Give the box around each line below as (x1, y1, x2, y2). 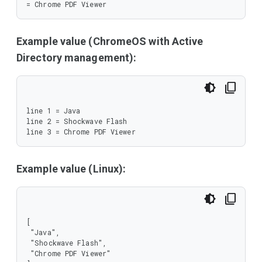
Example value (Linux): (16, 163, 126, 175)
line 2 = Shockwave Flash (26, 116, 127, 126)
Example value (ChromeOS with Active (16, 35, 204, 47)
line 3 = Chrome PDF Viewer (26, 127, 136, 136)
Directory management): (16, 51, 137, 64)
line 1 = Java (26, 106, 81, 115)
